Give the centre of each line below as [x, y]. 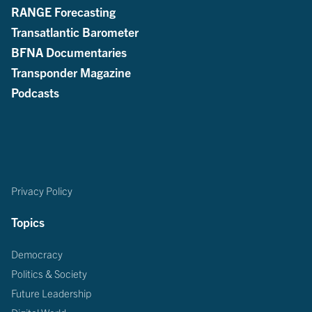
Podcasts [35, 92]
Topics [28, 222]
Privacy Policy [42, 190]
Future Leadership [51, 292]
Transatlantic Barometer [75, 31]
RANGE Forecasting [63, 11]
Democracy [37, 253]
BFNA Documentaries [69, 51]
